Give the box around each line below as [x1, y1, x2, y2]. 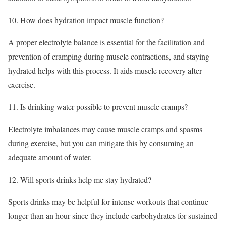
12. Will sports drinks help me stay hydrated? [8, 174, 151, 185]
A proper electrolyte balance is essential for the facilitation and [8, 36, 205, 47]
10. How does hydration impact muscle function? [8, 14, 164, 25]
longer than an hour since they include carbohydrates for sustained [8, 210, 217, 221]
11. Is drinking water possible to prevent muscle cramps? [8, 101, 188, 112]
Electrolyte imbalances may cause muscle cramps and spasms [8, 123, 202, 134]
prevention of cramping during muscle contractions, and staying [8, 50, 209, 62]
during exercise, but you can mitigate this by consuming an [8, 137, 194, 148]
